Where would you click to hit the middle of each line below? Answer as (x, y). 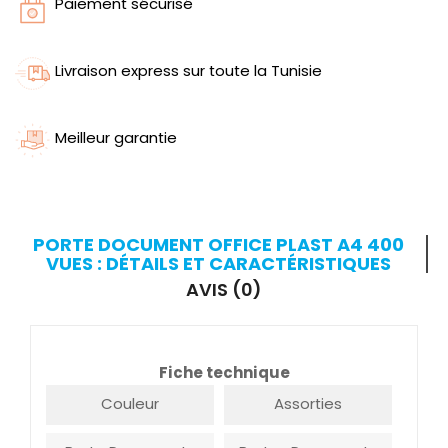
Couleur (130, 404)
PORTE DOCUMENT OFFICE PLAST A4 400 (218, 245)
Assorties (308, 404)
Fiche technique (224, 373)
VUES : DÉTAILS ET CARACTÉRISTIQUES (218, 264)
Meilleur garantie (116, 138)
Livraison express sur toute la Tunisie (188, 71)
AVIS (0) (224, 290)
